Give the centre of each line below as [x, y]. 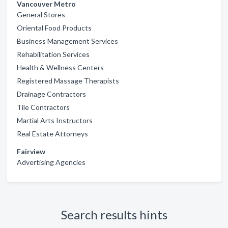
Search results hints [114, 214]
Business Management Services [67, 41]
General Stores [41, 14]
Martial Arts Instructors [55, 120]
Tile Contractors [43, 107]
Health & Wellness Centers [60, 67]
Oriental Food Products [54, 27]
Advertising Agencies [51, 162]
